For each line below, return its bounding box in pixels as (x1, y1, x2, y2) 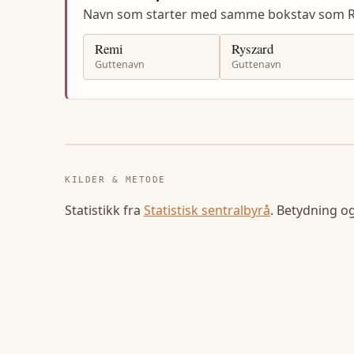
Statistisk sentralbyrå (144, 201, 270, 219)
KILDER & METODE (65, 174, 166, 185)
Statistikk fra (65, 201, 144, 219)
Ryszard (231, 39, 273, 58)
